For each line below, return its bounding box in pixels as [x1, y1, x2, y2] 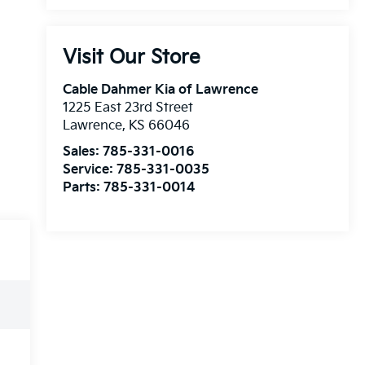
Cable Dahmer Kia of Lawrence [62, 82, 258, 99]
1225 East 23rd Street [62, 100, 193, 117]
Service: [62, 162, 117, 178]
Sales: [62, 144, 103, 161]
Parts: [62, 180, 103, 196]
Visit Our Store [62, 46, 200, 70]
